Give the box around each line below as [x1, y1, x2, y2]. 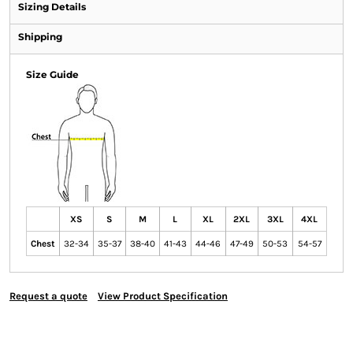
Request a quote [9, 290, 87, 303]
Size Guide [25, 69, 79, 81]
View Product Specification [97, 290, 228, 303]
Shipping [17, 31, 62, 43]
